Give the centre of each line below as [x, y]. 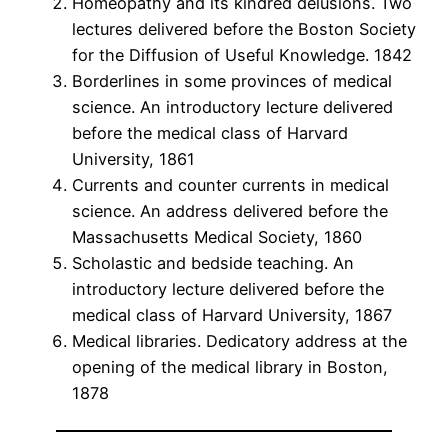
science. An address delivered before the [230, 211]
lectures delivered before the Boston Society [244, 29]
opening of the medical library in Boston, [230, 367]
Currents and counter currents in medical [230, 185]
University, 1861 [133, 159]
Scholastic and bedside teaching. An [213, 263]
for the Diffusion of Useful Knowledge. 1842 [242, 55]
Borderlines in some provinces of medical [232, 81]
